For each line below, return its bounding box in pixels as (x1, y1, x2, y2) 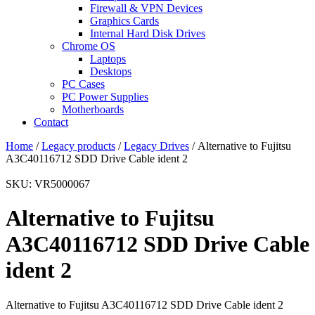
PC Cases (62, 78, 105, 90)
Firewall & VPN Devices (90, 2, 202, 14)
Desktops (90, 65, 131, 77)
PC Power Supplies (62, 91, 148, 103)
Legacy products (41, 140, 115, 152)
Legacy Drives (124, 140, 189, 152)
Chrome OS (62, 40, 115, 52)
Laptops (90, 53, 126, 65)
